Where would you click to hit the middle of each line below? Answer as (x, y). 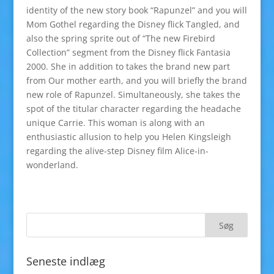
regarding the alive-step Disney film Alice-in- (117, 151)
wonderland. (52, 165)
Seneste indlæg (65, 261)
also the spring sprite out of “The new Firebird (120, 38)
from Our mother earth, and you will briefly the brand (136, 80)
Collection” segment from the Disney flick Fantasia (128, 52)
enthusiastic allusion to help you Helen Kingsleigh (128, 137)
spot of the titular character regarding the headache (133, 109)
